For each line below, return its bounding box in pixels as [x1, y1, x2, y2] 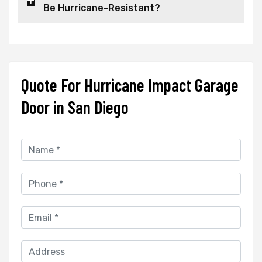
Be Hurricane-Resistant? [43, 2, 160, 14]
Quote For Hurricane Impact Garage [21, 74, 239, 96]
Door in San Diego [21, 96, 129, 118]
